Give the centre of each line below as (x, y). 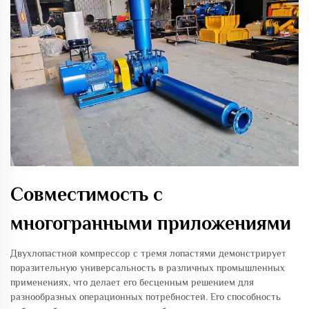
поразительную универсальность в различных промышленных (148, 268)
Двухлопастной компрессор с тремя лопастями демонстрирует (148, 253)
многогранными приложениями (151, 223)
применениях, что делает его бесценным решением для (132, 282)
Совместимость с (87, 195)
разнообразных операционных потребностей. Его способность (146, 297)
